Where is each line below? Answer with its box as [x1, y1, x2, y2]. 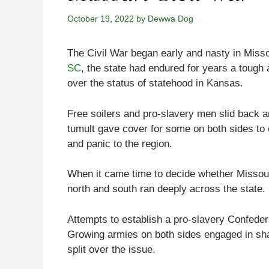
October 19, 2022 [67, 14, 134, 24]
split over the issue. [67, 243, 156, 255]
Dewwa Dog [148, 14, 193, 24]
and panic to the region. [67, 138, 172, 150]
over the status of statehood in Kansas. [67, 77, 243, 89]
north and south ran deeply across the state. [67, 183, 265, 195]
